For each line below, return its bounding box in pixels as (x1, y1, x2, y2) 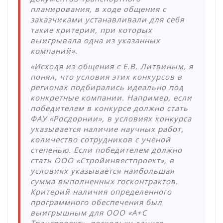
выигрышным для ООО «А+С (30, 208, 147, 218)
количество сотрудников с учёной (30, 134, 171, 145)
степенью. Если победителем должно (30, 145, 182, 155)
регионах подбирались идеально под (30, 82, 184, 93)
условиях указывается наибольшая (30, 166, 174, 176)
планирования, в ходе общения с (30, 4, 166, 14)
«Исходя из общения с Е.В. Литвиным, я (30, 61, 193, 72)
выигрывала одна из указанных (30, 35, 160, 46)
